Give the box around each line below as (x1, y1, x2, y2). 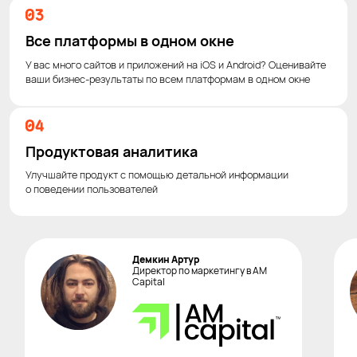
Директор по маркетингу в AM (132, 263, 267, 277)
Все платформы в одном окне (25, 31, 234, 51)
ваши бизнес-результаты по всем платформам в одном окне (25, 71, 310, 86)
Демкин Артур (132, 252, 199, 266)
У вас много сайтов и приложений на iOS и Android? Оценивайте (25, 57, 326, 72)
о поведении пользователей (25, 182, 158, 197)
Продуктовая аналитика (25, 141, 198, 161)
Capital (132, 274, 165, 288)
